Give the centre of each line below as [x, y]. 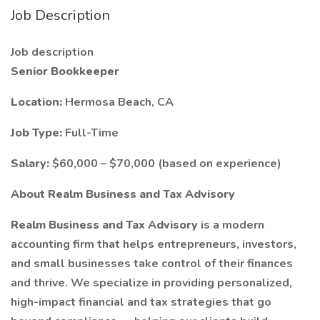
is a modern [232, 225]
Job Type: [38, 133]
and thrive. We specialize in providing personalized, [151, 283]
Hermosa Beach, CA [119, 102]
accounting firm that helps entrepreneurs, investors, [154, 244]
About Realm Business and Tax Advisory [123, 194]
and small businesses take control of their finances [152, 264]
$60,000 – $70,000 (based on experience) [167, 164]
